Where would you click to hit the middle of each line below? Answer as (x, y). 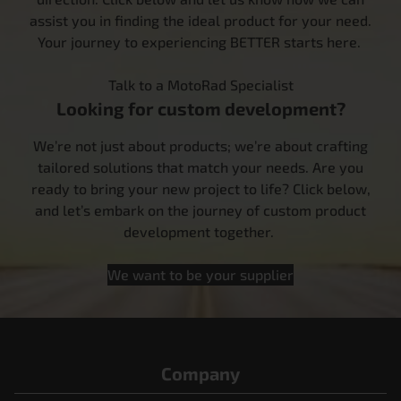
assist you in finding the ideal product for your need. (200, 21)
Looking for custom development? (200, 109)
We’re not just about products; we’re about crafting (200, 146)
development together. (200, 232)
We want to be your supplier (200, 275)
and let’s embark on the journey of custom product (200, 210)
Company (200, 374)
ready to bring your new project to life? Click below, (200, 189)
